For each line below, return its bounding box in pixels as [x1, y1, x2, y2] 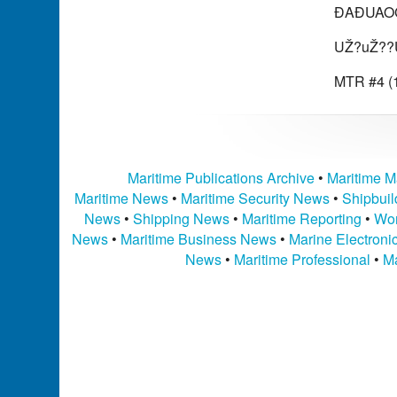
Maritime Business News [120, 228, 280, 249]
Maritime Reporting [241, 207, 362, 229]
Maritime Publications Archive [127, 167, 315, 188]
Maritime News [74, 187, 168, 208]
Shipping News [132, 207, 230, 229]
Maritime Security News [180, 187, 330, 208]
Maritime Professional [233, 248, 370, 269]
